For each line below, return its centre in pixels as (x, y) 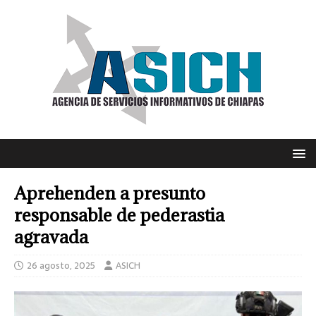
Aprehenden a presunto (110, 193)
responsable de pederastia (119, 215)
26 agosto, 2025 (61, 266)
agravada (51, 237)
